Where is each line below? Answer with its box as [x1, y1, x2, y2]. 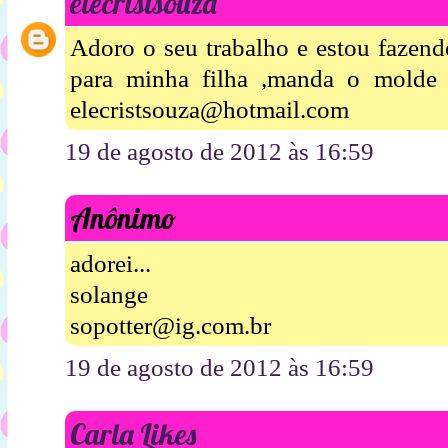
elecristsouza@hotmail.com [70, 96, 349, 124]
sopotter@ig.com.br [70, 311, 271, 339]
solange [70, 280, 148, 308]
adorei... [70, 249, 151, 277]
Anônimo [70, 200, 176, 237]
